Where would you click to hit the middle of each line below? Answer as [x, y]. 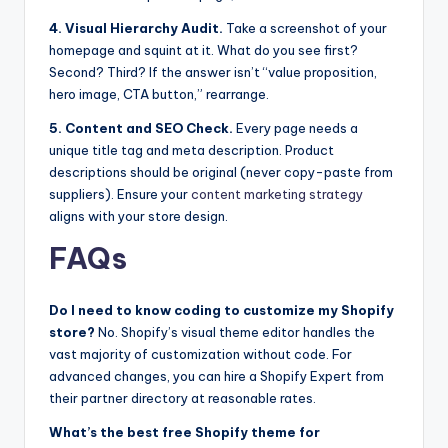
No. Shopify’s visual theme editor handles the [235, 332]
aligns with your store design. [138, 216]
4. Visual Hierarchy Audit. [136, 28]
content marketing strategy [277, 194]
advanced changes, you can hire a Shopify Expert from [216, 376]
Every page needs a [295, 128]
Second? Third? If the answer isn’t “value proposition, [213, 72]
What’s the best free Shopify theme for [184, 432]
